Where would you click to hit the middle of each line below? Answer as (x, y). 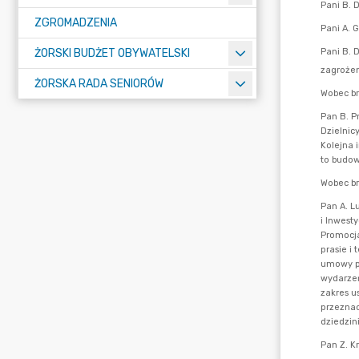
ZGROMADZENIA (76, 23)
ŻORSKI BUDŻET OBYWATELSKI (112, 53)
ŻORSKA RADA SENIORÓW (99, 84)
